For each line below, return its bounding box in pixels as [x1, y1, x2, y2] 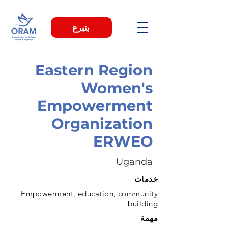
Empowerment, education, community [21, 189, 158, 198]
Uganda [116, 156, 153, 167]
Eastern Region [35, 61, 153, 79]
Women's [81, 79, 153, 97]
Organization [51, 115, 153, 132]
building [128, 198, 158, 208]
